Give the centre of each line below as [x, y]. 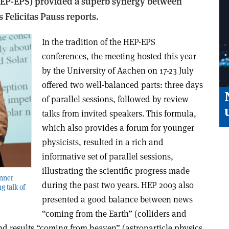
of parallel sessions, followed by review [115, 99]
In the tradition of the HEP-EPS [98, 42]
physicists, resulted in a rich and [102, 142]
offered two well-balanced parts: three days [122, 85]
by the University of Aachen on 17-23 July [118, 71]
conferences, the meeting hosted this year [119, 56]
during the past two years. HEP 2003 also [118, 185]
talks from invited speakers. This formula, [119, 113]
